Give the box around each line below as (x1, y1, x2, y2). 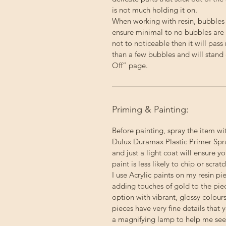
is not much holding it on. (112, 5, 197, 15)
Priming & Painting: (112, 104, 189, 115)
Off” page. (112, 61, 148, 70)
